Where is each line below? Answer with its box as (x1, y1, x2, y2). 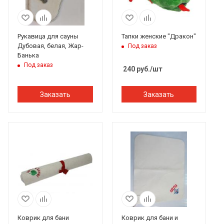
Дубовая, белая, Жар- (17, 42, 83, 49)
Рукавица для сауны (17, 32, 78, 40)
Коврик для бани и (121, 213, 178, 221)
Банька (17, 51, 39, 59)
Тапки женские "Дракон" (121, 32, 196, 40)
